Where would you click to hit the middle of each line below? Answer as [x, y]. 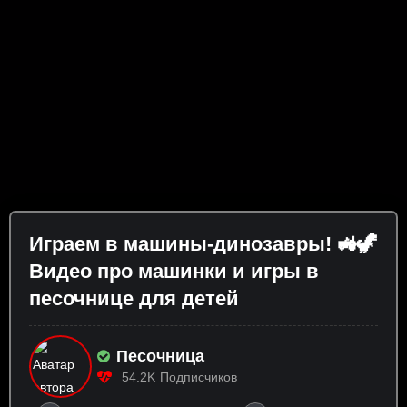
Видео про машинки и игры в [174, 272]
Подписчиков [199, 377]
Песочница [160, 357]
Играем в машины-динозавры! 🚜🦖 [203, 244]
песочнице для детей [134, 299]
